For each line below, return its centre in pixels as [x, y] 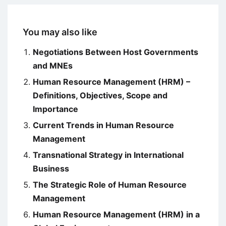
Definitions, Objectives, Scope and [100, 96]
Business [51, 169]
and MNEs [53, 66]
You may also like [60, 32]
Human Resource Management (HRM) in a [116, 215]
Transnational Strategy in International [108, 155]
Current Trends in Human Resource [103, 125]
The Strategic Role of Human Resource [110, 185]
